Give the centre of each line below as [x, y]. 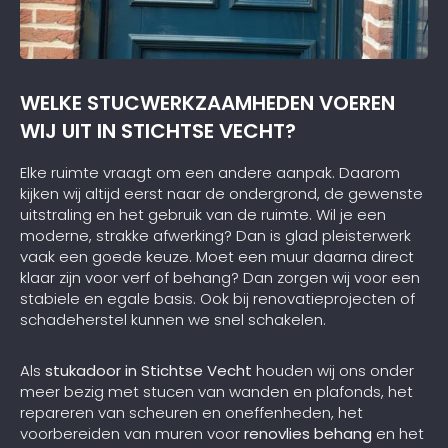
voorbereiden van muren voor [132, 433]
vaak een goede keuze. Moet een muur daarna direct [217, 256]
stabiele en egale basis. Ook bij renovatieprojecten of [217, 298]
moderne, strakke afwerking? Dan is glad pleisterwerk [215, 235]
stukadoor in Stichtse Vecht [148, 370]
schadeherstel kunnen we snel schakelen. [173, 319]
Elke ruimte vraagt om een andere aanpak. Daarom [210, 172]
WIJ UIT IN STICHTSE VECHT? [158, 131]
